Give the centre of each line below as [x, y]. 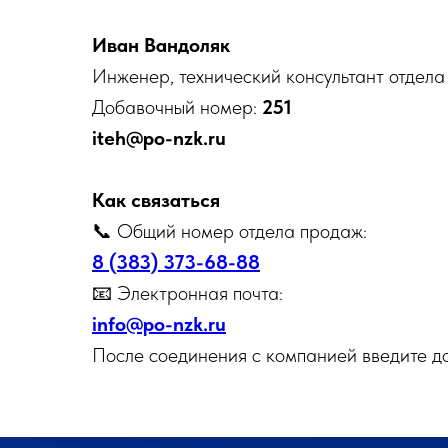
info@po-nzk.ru [159, 324]
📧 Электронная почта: [187, 293]
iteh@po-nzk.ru [159, 138]
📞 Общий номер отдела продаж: [229, 231]
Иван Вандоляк [161, 45]
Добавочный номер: [177, 107]
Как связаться [156, 200]
